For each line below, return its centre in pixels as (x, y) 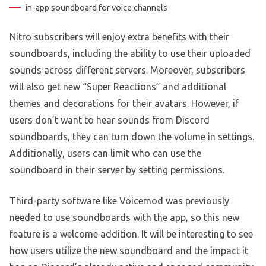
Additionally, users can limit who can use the (105, 153)
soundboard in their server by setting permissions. (117, 170)
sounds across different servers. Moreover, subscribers (127, 70)
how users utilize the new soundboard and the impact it (129, 251)
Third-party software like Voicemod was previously (119, 201)
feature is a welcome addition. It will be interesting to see (131, 234)
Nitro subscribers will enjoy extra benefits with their (119, 37)
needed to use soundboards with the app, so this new (124, 218)
